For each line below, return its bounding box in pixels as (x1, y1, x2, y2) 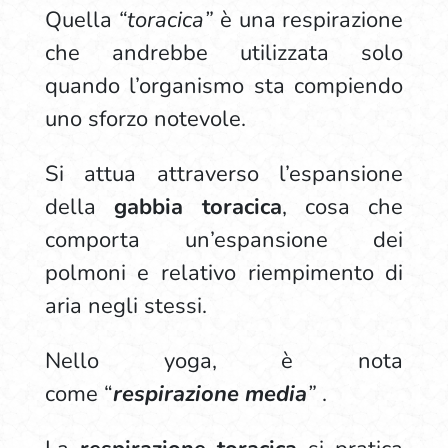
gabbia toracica (114, 192, 282, 222)
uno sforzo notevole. (44, 104, 246, 134)
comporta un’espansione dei (44, 225, 404, 255)
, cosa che (281, 192, 404, 222)
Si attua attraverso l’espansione (44, 159, 404, 189)
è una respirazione (213, 5, 404, 35)
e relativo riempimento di (137, 258, 404, 288)
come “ (44, 379, 113, 409)
